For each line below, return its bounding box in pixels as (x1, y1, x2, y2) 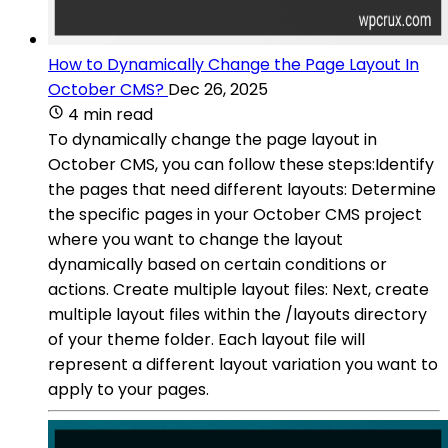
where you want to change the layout (48, 227, 343, 251)
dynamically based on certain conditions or (48, 252, 387, 276)
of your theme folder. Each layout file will (48, 327, 365, 351)
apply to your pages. (48, 377, 209, 401)
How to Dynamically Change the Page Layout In (48, 52, 419, 76)
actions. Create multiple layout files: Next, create (48, 277, 429, 301)
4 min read (68, 102, 153, 126)
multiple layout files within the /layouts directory (48, 302, 427, 326)
